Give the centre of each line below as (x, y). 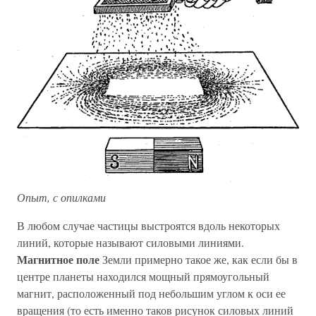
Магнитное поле (60, 259)
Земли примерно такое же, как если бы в (200, 259)
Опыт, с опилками (61, 197)
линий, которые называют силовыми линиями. (130, 242)
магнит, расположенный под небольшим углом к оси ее (151, 293)
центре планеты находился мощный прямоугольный (143, 276)
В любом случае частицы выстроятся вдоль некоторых (148, 225)
